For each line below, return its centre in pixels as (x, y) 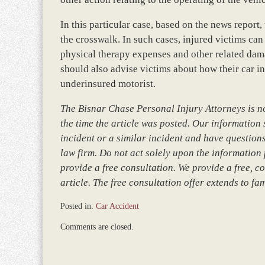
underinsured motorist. (108, 84)
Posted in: (77, 206)
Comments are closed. (97, 227)
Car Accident (117, 206)
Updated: (75, 218)
